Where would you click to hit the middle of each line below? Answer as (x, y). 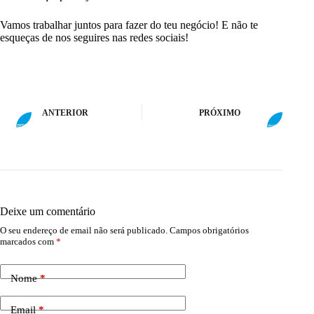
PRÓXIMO (220, 112)
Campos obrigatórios (209, 231)
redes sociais (157, 38)
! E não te (237, 25)
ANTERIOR (65, 112)
